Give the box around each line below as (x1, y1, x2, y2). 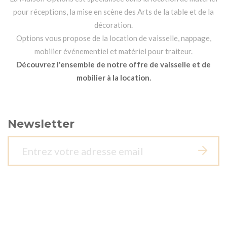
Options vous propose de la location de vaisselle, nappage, (16, 33, 211, 43)
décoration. (94, 20, 133, 29)
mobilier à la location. (76, 72, 151, 82)
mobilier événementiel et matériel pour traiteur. (34, 46, 193, 56)
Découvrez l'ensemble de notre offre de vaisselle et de (16, 59, 211, 69)
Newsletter (8, 117, 74, 131)
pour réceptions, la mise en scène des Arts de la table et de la (13, 7, 214, 16)
